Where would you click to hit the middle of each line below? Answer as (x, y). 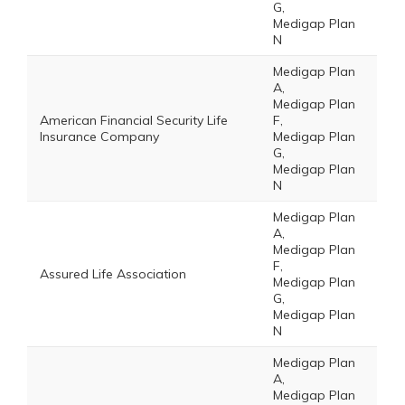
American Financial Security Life (134, 120)
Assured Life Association (113, 274)
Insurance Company (99, 137)
